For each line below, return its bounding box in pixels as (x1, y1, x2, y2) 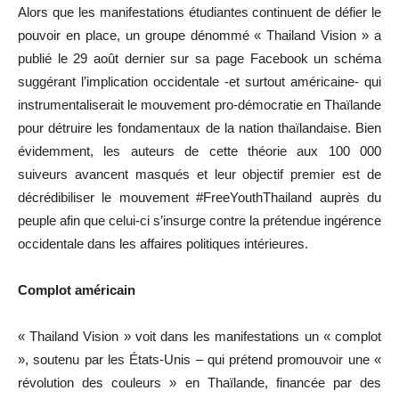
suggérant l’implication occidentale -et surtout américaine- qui (18, 73, 381, 89)
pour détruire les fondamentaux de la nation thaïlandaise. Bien (18, 119, 381, 135)
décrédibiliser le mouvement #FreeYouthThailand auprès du (18, 189, 381, 205)
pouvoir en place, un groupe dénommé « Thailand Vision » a (18, 27, 381, 43)
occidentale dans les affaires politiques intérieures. (18, 235, 308, 251)
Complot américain (18, 281, 135, 297)
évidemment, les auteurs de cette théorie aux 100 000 (18, 142, 381, 159)
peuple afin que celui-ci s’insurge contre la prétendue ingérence (18, 212, 381, 228)
